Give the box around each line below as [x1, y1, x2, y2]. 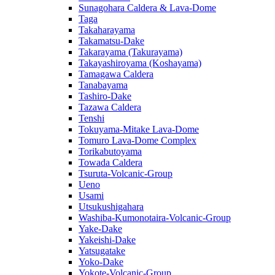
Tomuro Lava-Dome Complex [79, 134, 196, 145]
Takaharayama [79, 24, 135, 35]
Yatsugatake [79, 245, 125, 256]
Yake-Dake [79, 223, 122, 234]
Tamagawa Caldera [79, 68, 153, 79]
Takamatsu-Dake [79, 35, 144, 46]
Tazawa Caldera [79, 101, 141, 112]
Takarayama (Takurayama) [79, 46, 182, 57]
